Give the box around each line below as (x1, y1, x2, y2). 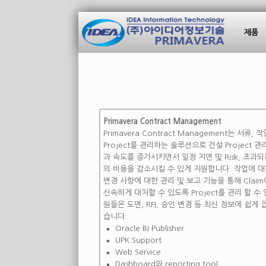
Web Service (115, 248, 161, 256)
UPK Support (115, 236, 161, 244)
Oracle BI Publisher (115, 224, 184, 232)
